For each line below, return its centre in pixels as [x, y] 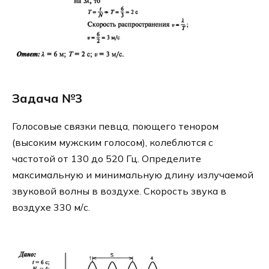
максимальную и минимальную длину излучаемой [133, 175]
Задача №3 [47, 98]
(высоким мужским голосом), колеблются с [113, 143]
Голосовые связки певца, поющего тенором [115, 126]
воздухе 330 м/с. [51, 207]
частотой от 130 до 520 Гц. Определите [107, 159]
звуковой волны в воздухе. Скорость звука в [119, 191]
